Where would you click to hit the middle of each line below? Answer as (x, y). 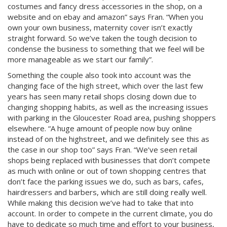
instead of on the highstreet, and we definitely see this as (108, 139)
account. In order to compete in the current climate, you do (110, 213)
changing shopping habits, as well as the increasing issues (108, 107)
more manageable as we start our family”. (80, 59)
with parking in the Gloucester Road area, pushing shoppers (112, 118)
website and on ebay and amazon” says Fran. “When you (105, 17)
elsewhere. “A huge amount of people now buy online (100, 128)
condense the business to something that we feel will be (106, 49)
